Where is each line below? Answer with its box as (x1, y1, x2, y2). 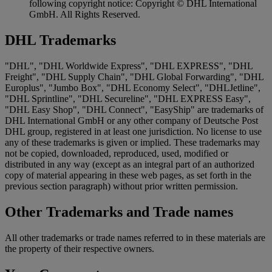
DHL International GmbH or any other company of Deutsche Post (5, 115, 258, 126)
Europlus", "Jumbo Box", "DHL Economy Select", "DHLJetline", (5, 83, 260, 93)
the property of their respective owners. (5, 243, 154, 254)
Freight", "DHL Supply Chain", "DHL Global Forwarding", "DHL (5, 72, 263, 83)
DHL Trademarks (5, 32, 116, 49)
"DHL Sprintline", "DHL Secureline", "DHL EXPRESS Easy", (5, 93, 251, 104)
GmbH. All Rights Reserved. (29, 9, 140, 20)
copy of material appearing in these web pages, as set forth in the (5, 170, 251, 181)
